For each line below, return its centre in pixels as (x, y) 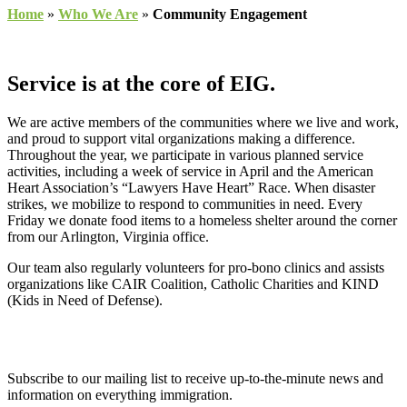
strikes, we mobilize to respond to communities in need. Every (185, 203)
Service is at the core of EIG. (141, 83)
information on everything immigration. (120, 394)
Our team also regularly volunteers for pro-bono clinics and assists (196, 267)
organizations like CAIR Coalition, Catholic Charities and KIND (193, 283)
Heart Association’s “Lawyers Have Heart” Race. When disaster (191, 187)
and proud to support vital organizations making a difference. (181, 138)
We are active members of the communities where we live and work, (203, 122)
